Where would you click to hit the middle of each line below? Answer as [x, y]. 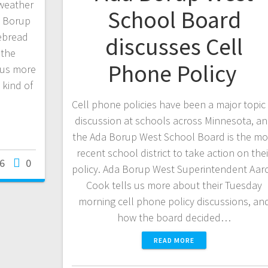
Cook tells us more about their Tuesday [174, 185]
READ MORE [174, 240]
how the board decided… [174, 217]
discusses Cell [174, 46]
